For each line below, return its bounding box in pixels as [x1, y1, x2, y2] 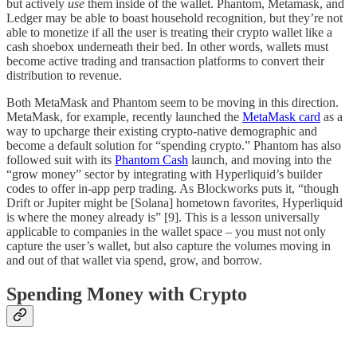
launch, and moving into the [188, 152, 331, 167]
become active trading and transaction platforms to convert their [6, 53, 324, 68]
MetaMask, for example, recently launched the [6, 109, 242, 124]
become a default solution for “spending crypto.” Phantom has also [6, 138, 341, 152]
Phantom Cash [115, 152, 188, 167]
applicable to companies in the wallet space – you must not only [6, 224, 326, 238]
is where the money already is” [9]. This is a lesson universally [6, 210, 320, 224]
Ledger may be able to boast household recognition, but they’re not [6, 10, 343, 25]
